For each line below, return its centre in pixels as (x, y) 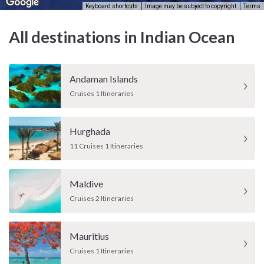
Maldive (86, 184)
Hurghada (90, 131)
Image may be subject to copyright (191, 6)
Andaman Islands (104, 79)
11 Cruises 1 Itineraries (106, 146)
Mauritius (89, 236)
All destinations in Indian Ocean (122, 37)
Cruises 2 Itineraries (102, 199)
